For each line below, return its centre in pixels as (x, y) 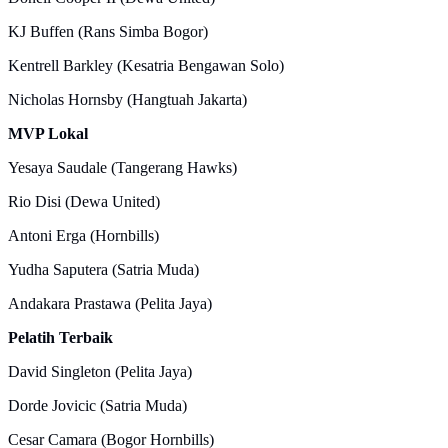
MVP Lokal (48, 133)
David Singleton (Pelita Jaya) (100, 371)
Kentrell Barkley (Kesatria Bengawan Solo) (146, 65)
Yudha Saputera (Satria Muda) (103, 269)
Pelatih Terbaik (60, 337)
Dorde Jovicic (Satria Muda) (97, 405)
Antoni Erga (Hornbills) (83, 235)
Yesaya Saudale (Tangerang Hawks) (122, 167)
